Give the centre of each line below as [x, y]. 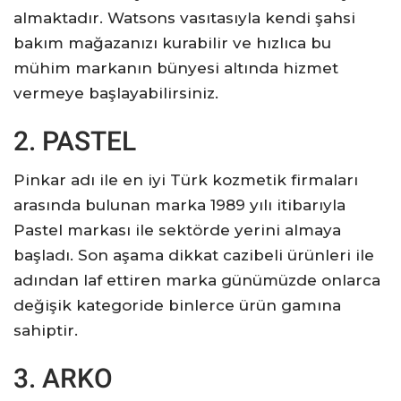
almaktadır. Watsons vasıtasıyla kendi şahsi [184, 18]
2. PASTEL [75, 141]
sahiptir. [46, 330]
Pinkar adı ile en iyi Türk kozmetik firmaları [186, 180]
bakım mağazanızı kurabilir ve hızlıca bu [172, 43]
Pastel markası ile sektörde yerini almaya [177, 230]
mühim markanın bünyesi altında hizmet [176, 68]
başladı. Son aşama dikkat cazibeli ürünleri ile [194, 255]
